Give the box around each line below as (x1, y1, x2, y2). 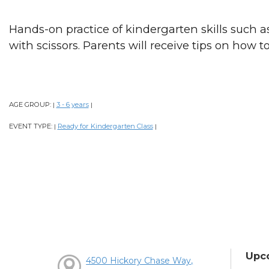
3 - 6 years (56, 100, 89, 109)
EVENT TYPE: (8, 122, 54, 131)
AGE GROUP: (8, 100, 53, 109)
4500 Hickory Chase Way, (86, 255, 193, 267)
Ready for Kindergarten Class (57, 122, 153, 131)
